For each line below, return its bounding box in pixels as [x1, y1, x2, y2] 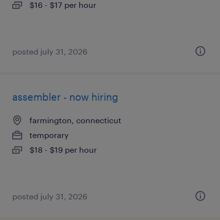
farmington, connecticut [29, 115, 121, 125]
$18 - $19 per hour [29, 145, 97, 154]
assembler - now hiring [12, 91, 118, 103]
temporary [29, 130, 69, 139]
